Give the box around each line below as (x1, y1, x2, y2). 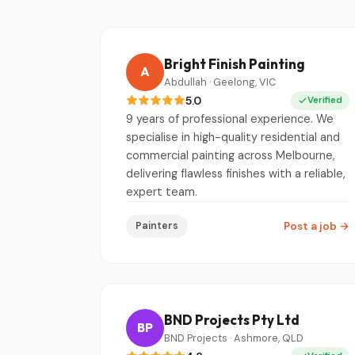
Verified (307, 94, 342, 106)
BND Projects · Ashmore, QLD (164, 331, 303, 345)
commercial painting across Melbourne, (126, 147, 335, 162)
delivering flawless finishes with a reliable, (126, 166, 345, 181)
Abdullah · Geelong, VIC (164, 75, 276, 90)
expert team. (126, 184, 197, 199)
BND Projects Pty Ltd (164, 311, 300, 329)
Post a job (284, 219, 339, 233)
